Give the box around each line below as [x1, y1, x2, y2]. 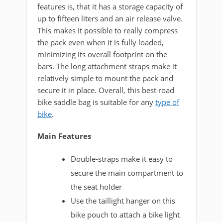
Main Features [37, 130, 91, 141]
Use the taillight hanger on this [71, 195, 176, 206]
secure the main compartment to [71, 167, 184, 178]
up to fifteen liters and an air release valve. [37, 13, 183, 23]
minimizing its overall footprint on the [37, 49, 167, 59]
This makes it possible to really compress [37, 25, 178, 35]
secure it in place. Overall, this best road [37, 85, 174, 95]
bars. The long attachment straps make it [37, 61, 177, 71]
